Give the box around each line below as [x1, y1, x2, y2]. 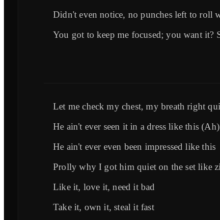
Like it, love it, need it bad [53, 181, 155, 192]
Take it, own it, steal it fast [53, 201, 154, 212]
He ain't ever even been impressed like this [53, 141, 216, 152]
